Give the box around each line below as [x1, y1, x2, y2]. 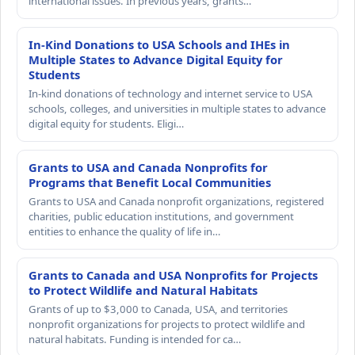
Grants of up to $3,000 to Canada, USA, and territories [29, 301, 288, 316]
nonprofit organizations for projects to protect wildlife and [29, 316, 305, 331]
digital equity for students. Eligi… [29, 116, 184, 131]
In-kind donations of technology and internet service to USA [29, 86, 312, 101]
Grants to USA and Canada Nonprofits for [29, 158, 268, 175]
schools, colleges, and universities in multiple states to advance [29, 101, 326, 116]
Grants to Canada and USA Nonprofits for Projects [29, 266, 318, 283]
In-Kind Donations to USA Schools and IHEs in [29, 36, 290, 52]
